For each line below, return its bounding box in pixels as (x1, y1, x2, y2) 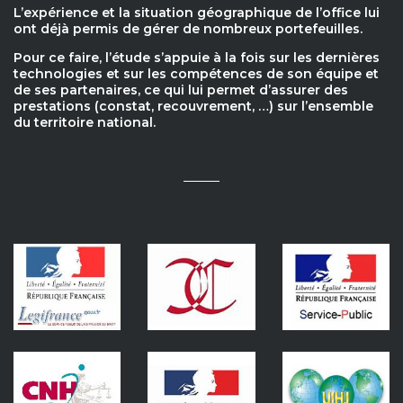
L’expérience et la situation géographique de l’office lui (13, 4, 380, 22)
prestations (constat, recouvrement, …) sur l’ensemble (13, 98, 373, 115)
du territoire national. (13, 114, 156, 131)
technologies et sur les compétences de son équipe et (13, 66, 379, 83)
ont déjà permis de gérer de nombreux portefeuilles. (13, 21, 363, 38)
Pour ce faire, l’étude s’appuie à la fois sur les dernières (13, 49, 380, 67)
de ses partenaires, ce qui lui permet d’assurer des (13, 82, 348, 99)
